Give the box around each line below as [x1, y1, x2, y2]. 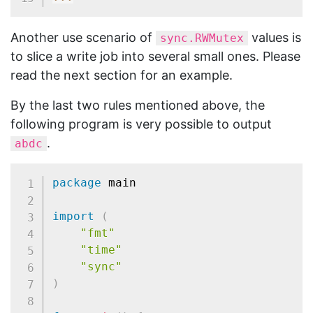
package [52, 175, 101, 189]
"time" [80, 242, 122, 256]
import [52, 209, 94, 223]
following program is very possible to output [10, 117, 272, 131]
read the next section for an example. [10, 68, 233, 82]
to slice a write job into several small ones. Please [10, 49, 300, 64]
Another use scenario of [10, 30, 156, 45]
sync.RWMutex [160, 31, 244, 45]
